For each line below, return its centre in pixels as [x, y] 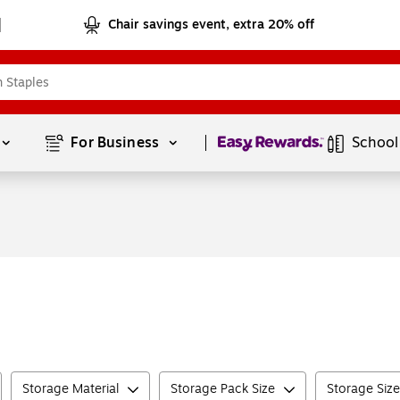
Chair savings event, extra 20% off [212, 25]
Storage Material [71, 389]
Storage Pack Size [223, 389]
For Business [117, 143]
